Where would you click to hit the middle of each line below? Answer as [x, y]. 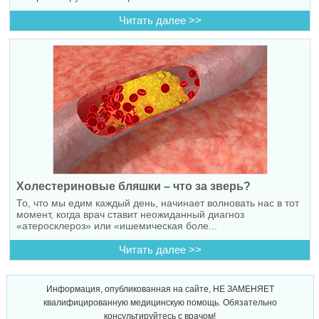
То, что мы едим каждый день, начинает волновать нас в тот [157, 203]
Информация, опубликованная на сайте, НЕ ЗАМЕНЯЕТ [160, 289]
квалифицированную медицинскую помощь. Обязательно [160, 302]
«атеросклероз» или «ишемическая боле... [116, 225]
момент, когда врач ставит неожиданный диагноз [130, 214]
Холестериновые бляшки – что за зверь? [133, 185]
